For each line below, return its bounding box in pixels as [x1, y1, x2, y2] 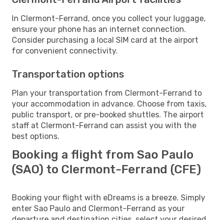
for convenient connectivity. [12, 46, 118, 55]
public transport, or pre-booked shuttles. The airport [12, 110, 204, 119]
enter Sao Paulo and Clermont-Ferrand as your [12, 203, 185, 213]
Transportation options [12, 68, 124, 80]
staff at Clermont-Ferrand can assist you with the [12, 120, 196, 130]
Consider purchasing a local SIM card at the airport [12, 35, 198, 45]
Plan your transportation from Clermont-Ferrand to [12, 88, 202, 98]
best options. [12, 131, 59, 141]
